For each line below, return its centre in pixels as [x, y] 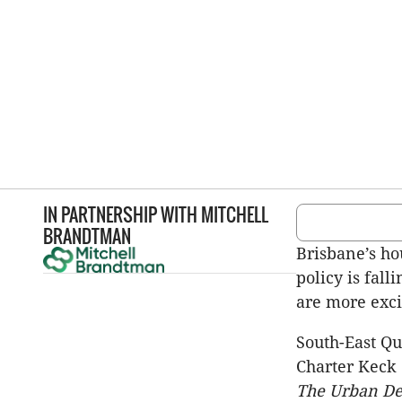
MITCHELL [235, 215]
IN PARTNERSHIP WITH [120, 215]
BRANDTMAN [87, 236]
